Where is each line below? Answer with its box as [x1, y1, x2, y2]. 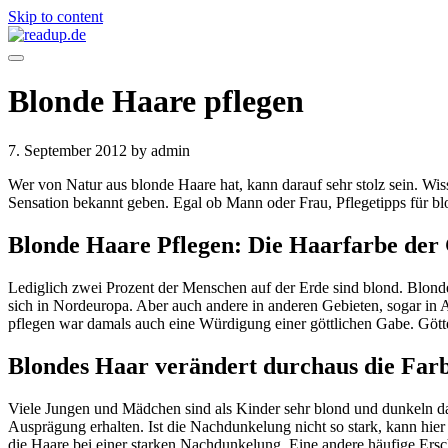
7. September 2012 [8, 141, 131, 159]
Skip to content [8, 8, 103, 25]
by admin [131, 141, 190, 159]
